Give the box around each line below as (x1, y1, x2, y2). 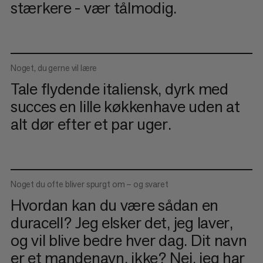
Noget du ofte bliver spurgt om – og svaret (10, 178, 168, 190)
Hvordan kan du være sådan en (10, 194, 219, 216)
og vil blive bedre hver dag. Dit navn (10, 230, 247, 251)
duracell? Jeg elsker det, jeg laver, (10, 212, 233, 234)
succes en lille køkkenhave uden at (10, 96, 240, 117)
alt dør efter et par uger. (10, 113, 171, 135)
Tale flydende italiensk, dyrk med (10, 78, 228, 100)
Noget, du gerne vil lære (10, 62, 97, 74)
